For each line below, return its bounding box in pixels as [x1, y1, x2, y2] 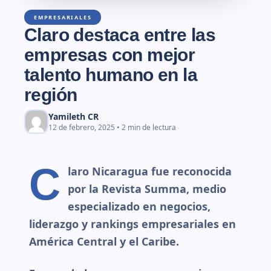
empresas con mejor [24, 45, 195, 65]
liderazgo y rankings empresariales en [29, 217, 236, 231]
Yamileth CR [48, 111, 99, 122]
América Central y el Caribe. [29, 234, 179, 249]
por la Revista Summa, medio [68, 181, 226, 196]
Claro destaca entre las [24, 25, 216, 45]
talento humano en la [24, 65, 197, 85]
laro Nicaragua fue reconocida [68, 164, 232, 178]
